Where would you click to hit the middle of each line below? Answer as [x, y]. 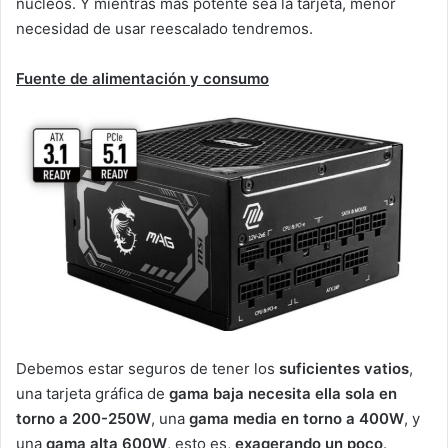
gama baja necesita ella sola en [283, 393]
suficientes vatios [344, 368]
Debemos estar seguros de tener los [147, 368]
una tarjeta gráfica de [92, 393]
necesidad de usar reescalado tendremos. [164, 28]
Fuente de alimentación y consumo [142, 78]
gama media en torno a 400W [296, 418]
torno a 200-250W [83, 418]
